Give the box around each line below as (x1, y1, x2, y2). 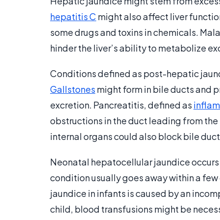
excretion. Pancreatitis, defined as (50, 99, 193, 111)
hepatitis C (50, 11, 96, 23)
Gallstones (50, 83, 95, 95)
